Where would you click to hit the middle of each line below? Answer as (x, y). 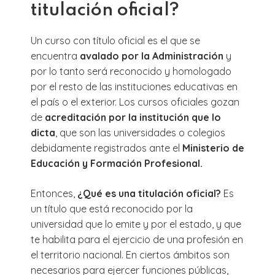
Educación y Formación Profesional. (117, 163)
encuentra (55, 56)
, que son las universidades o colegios (140, 132)
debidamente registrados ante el (107, 148)
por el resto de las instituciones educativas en (134, 86)
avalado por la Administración (152, 56)
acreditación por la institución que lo (133, 117)
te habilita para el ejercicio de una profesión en (137, 239)
